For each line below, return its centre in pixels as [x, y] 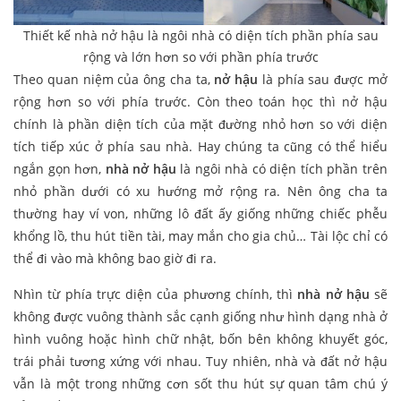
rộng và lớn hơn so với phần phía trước [200, 57]
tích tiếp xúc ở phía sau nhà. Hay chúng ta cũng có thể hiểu [200, 147]
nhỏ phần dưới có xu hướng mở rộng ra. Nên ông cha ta [200, 192]
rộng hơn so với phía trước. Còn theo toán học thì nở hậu [200, 102]
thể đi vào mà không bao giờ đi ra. [115, 259]
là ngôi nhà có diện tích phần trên [282, 169]
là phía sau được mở [323, 80]
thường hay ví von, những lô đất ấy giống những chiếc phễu [200, 214]
